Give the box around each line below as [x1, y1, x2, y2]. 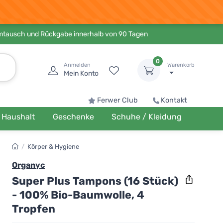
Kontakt [161, 96, 187, 105]
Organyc [12, 160, 45, 170]
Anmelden [64, 62, 91, 68]
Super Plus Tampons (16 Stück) [12, 174, 178, 187]
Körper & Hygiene [27, 143, 80, 150]
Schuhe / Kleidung [111, 112, 182, 121]
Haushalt [1, 112, 35, 121]
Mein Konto [64, 69, 99, 78]
